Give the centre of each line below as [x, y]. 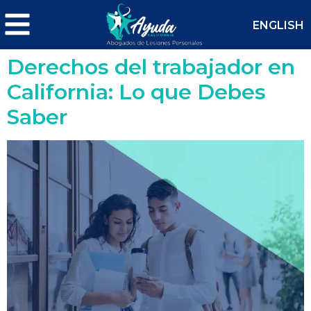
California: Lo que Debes [136, 92]
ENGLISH [279, 26]
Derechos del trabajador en [151, 67]
